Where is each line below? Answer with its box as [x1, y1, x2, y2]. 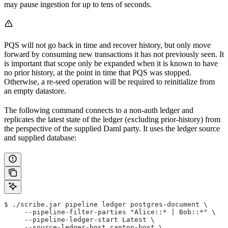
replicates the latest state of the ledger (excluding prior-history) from [4, 115, 220, 124]
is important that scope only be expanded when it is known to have [4, 59, 218, 68]
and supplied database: [4, 133, 76, 142]
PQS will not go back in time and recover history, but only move [4, 40, 211, 49]
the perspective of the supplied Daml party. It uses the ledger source [4, 124, 220, 133]
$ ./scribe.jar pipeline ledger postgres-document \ [4, 200, 208, 208]
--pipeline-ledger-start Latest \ [4, 215, 155, 223]
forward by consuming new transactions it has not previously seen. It [4, 49, 224, 59]
